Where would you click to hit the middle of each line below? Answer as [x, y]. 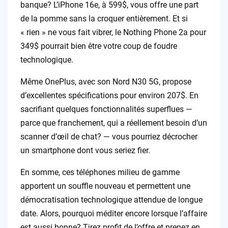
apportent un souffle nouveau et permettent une [105, 186]
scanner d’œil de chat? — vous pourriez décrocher [109, 136]
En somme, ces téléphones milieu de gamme [100, 172]
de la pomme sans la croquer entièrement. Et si [104, 18]
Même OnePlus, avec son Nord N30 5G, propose [106, 81]
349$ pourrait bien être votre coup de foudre [98, 46]
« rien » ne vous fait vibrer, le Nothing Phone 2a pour [113, 32]
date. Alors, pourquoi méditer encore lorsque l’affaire [113, 213]
